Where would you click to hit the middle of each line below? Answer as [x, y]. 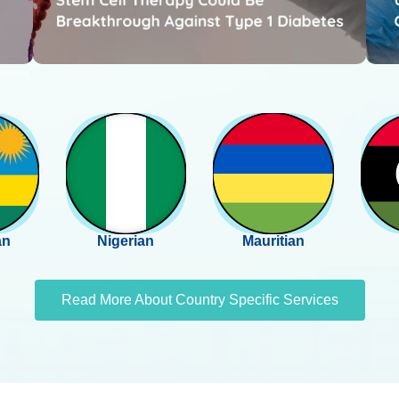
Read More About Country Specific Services [199, 299]
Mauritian [273, 240]
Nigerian [126, 240]
